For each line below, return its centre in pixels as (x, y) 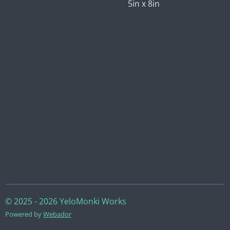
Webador (57, 214)
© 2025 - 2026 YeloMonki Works (66, 201)
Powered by (24, 214)
